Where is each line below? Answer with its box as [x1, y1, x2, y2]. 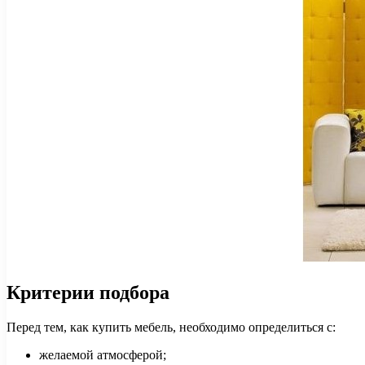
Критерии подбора [7, 281, 169, 303]
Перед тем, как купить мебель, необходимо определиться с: [7, 319, 336, 334]
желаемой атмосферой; [39, 347, 166, 362]
